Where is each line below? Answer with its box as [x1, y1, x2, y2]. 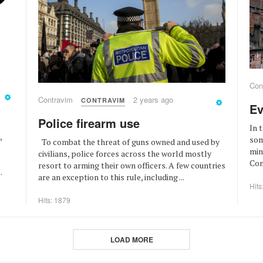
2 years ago [133, 93, 173, 105]
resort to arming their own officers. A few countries [38, 159, 225, 171]
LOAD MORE [110, 234, 153, 245]
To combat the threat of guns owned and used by [38, 136, 220, 147]
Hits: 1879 [38, 194, 70, 205]
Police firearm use [38, 114, 140, 131]
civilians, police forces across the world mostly [38, 147, 211, 159]
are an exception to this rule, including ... [38, 171, 184, 183]
